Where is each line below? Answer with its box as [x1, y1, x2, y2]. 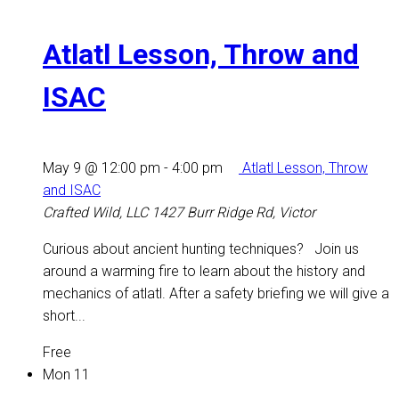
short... [43, 306, 85, 324]
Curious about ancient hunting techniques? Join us [43, 240, 359, 257]
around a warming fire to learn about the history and [43, 262, 365, 280]
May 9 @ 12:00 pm [43, 159, 160, 176]
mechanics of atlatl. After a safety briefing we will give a [43, 284, 389, 302]
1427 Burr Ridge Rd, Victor [151, 203, 315, 221]
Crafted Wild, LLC [43, 203, 151, 221]
